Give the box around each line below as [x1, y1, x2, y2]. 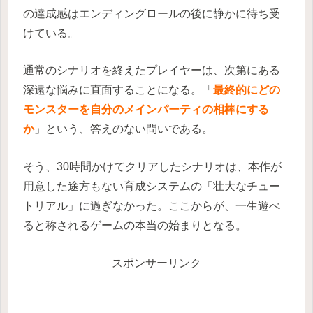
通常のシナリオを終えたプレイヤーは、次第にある [23, 64, 280, 77]
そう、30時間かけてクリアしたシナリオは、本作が [23, 161, 282, 173]
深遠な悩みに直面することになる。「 [23, 84, 213, 96]
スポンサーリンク [112, 256, 201, 269]
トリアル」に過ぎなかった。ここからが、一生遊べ [23, 200, 280, 212]
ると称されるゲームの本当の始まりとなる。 [23, 219, 247, 232]
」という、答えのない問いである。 [34, 123, 213, 136]
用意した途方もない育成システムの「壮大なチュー [23, 180, 280, 193]
